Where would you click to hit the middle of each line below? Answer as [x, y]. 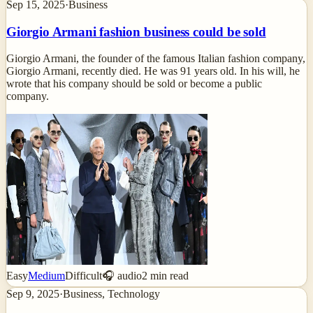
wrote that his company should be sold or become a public [134, 84]
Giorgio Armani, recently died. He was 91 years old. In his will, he [153, 71]
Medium [46, 276]
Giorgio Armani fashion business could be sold [136, 31]
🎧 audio [122, 276]
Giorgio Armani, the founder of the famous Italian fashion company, [156, 59]
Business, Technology [111, 294]
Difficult [83, 276]
